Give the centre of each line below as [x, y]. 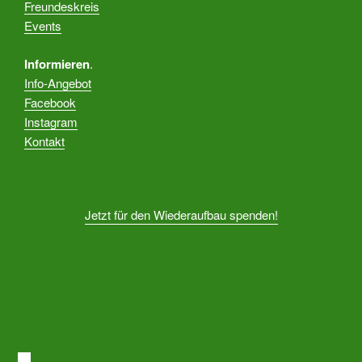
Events [43, 26]
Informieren [57, 63]
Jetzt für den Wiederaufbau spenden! [181, 215]
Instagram [51, 121]
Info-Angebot [58, 82]
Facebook [50, 102]
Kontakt [44, 141]
